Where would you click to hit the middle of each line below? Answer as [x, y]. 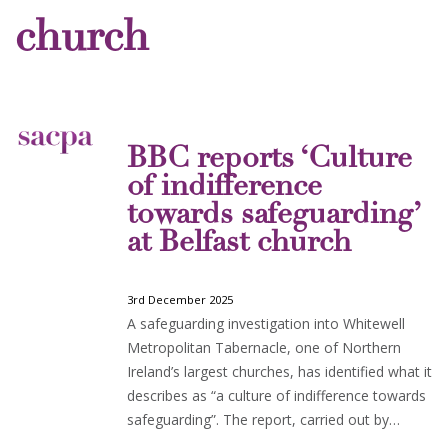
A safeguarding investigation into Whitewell [266, 323]
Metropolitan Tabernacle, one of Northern [264, 347]
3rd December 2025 [180, 299]
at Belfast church [239, 244]
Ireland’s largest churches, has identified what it [279, 371]
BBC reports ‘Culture [269, 160]
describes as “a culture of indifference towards [276, 395]
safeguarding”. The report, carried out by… [263, 419]
